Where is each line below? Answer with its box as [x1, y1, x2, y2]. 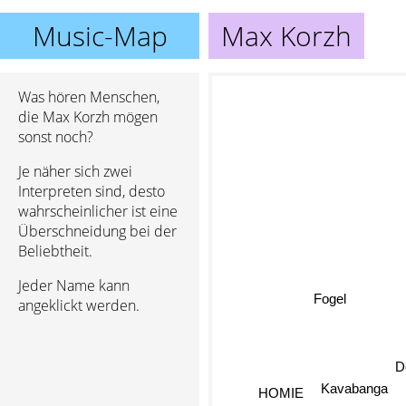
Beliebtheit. [18, 241, 92, 261]
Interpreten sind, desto [18, 181, 165, 201]
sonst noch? [18, 127, 93, 147]
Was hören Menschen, [18, 87, 159, 107]
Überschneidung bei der [18, 221, 177, 241]
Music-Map [32, 17, 168, 54]
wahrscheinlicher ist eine [18, 201, 178, 221]
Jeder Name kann [18, 275, 130, 295]
